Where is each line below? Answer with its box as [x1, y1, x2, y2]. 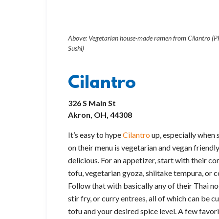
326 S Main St [68, 98, 116, 108]
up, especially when [150, 130, 217, 140]
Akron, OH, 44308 [68, 110, 132, 120]
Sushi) [68, 44, 84, 53]
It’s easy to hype [68, 130, 123, 140]
